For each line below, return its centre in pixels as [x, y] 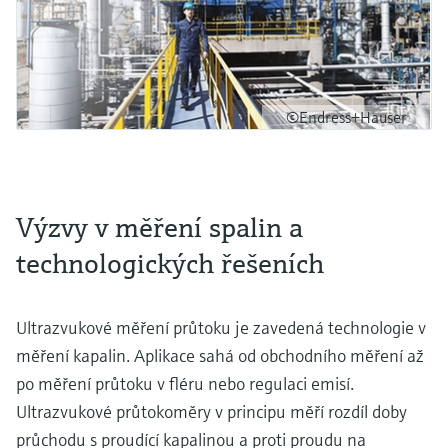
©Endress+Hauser [346, 116]
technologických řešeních [170, 263]
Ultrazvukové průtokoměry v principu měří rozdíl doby [211, 411]
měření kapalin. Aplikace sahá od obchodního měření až [220, 355]
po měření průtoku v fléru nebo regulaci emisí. [185, 383]
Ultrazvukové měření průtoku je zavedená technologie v [221, 327]
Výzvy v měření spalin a [159, 227]
